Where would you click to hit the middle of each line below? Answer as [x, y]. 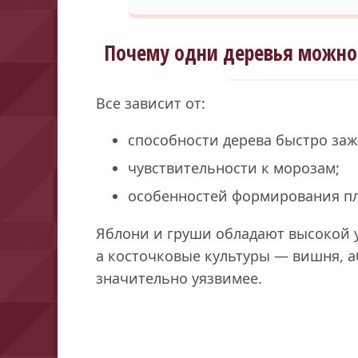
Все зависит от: [151, 103]
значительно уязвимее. [179, 278]
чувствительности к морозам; [234, 167]
